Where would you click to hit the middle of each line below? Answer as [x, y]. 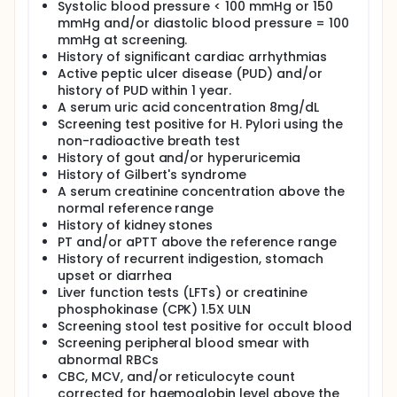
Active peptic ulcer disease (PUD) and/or [190, 74]
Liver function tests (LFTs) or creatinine [183, 292]
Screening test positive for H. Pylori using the [200, 124]
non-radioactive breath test [149, 141]
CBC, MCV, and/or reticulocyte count [176, 377]
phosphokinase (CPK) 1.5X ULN [155, 309]
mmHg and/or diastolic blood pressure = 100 [203, 23]
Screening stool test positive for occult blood [205, 326]
